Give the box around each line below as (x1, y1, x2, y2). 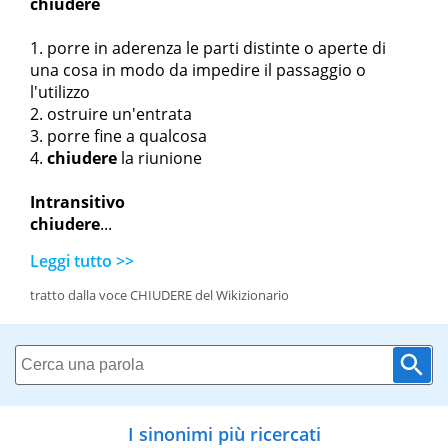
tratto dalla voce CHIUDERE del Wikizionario (30, 286, 289, 305)
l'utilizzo (30, 81, 90, 104)
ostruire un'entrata (47, 103, 192, 126)
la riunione (117, 147, 202, 170)
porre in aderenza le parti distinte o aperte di (47, 37, 386, 60)
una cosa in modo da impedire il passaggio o (30, 59, 366, 82)
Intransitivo (30, 191, 125, 214)
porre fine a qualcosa (47, 125, 207, 148)
